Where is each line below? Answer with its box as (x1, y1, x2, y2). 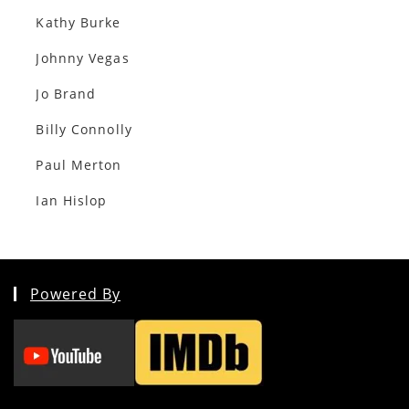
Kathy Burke (36, 13, 121, 31)
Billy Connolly (36, 120, 132, 138)
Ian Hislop (36, 191, 108, 209)
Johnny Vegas (36, 48, 130, 67)
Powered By (30, 283, 121, 304)
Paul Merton (36, 155, 122, 173)
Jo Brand (36, 84, 97, 102)
